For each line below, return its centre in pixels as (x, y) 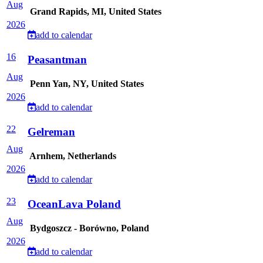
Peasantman (57, 60)
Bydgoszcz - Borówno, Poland (88, 228)
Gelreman (51, 132)
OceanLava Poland (74, 204)
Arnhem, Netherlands (72, 156)
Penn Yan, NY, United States (86, 84)
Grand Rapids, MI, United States (95, 12)
